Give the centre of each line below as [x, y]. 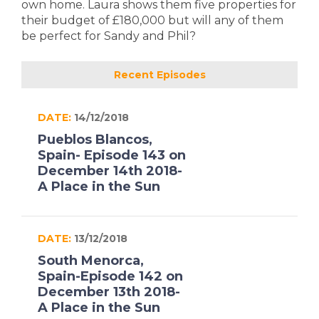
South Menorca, [91, 260]
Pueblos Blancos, [95, 139]
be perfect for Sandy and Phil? [109, 36]
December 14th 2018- [110, 171]
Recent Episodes [159, 74]
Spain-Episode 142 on [111, 276]
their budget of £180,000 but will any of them [152, 20]
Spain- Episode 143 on [112, 155]
